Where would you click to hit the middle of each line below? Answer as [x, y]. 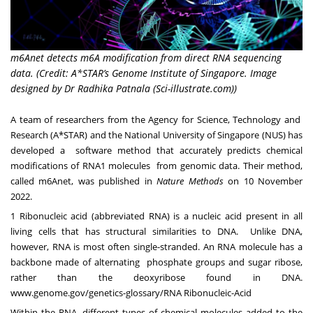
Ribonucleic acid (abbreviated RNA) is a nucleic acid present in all [161, 216]
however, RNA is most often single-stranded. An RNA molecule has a [156, 246]
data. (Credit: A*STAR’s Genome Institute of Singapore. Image [144, 73]
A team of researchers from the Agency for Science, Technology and [156, 119]
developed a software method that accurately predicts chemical [156, 150]
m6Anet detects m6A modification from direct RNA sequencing [146, 57]
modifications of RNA [56, 165]
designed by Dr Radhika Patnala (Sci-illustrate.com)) [124, 88]
